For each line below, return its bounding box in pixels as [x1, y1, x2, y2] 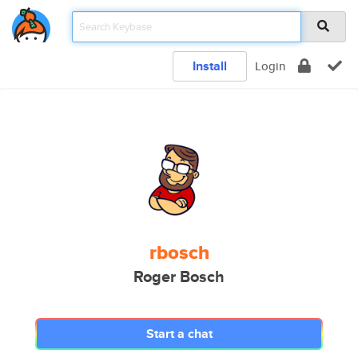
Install [193, 57, 227, 75]
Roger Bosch [133, 265, 225, 288]
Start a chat [145, 324, 213, 343]
